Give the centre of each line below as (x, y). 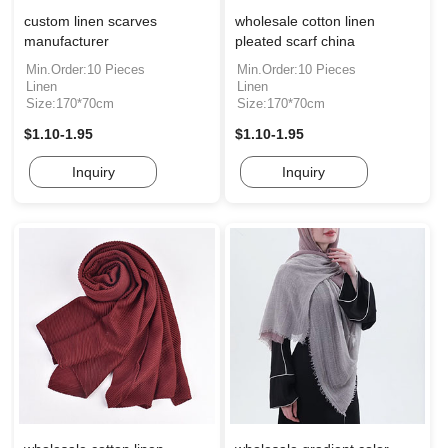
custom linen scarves (90, 20)
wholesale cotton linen (304, 20)
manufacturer (66, 40)
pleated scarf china (294, 40)
